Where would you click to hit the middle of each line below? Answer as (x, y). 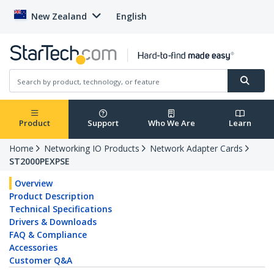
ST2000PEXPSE (39, 161)
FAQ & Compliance (48, 235)
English (131, 16)
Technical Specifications (61, 209)
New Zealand (59, 16)
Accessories (33, 248)
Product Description (52, 196)
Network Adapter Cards (196, 149)
